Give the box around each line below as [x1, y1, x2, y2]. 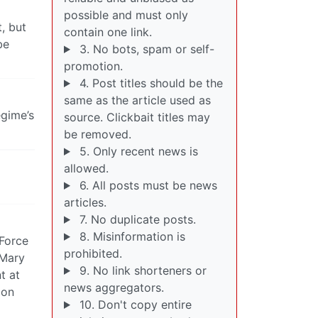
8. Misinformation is [75, 229, 185, 243]
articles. [64, 195, 106, 209]
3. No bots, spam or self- [75, 42, 214, 56]
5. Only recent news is [75, 144, 198, 158]
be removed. [64, 127, 131, 141]
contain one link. [64, 25, 152, 39]
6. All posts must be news [75, 178, 217, 192]
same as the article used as [64, 93, 211, 107]
